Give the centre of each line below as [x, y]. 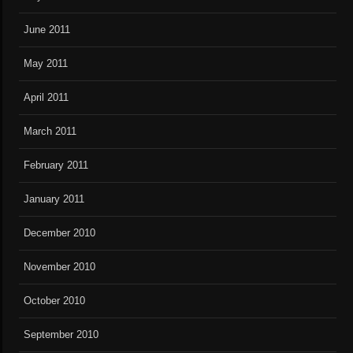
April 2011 [46, 98]
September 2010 [61, 335]
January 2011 [54, 199]
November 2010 [60, 267]
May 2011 [46, 64]
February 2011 [56, 165]
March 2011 [50, 132]
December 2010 [60, 233]
